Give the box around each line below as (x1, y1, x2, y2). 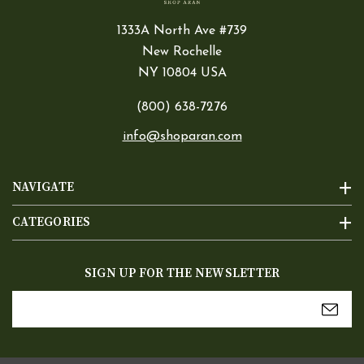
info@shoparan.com (122, 130, 242, 144)
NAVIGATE (12, 180, 74, 196)
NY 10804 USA (137, 67, 227, 80)
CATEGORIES (12, 214, 91, 231)
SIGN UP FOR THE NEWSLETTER (84, 266, 280, 282)
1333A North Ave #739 (117, 24, 247, 38)
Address (12, 316, 67, 332)
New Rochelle (142, 45, 222, 59)
